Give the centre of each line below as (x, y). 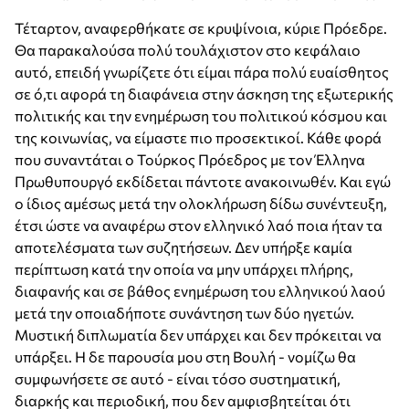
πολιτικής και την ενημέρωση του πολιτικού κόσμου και (201, 116)
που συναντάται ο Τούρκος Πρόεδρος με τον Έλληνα (190, 160)
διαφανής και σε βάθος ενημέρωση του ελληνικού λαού (200, 291)
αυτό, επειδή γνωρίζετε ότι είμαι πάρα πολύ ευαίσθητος (202, 72)
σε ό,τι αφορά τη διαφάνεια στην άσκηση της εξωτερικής (204, 94)
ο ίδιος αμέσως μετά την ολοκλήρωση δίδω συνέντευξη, (201, 204)
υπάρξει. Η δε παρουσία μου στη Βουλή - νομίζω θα (185, 357)
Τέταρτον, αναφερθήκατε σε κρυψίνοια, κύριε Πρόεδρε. (201, 28)
